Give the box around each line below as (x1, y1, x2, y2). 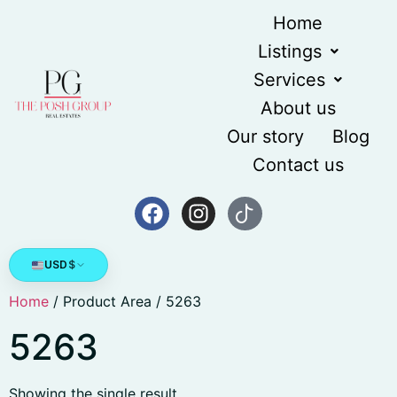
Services (253, 69, 325, 90)
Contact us (252, 154, 344, 175)
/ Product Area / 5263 (49, 292, 201, 311)
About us (260, 97, 336, 119)
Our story (226, 126, 304, 147)
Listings (257, 41, 322, 62)
